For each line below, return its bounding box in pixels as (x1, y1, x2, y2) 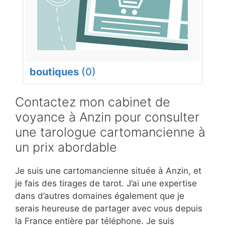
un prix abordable (15, 140, 117, 155)
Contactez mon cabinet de (15, 94, 170, 109)
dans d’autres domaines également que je (15, 191, 184, 201)
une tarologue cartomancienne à (15, 125, 205, 140)
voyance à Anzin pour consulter (15, 109, 199, 125)
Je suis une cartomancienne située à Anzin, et (15, 166, 201, 176)
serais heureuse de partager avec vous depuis (15, 203, 202, 213)
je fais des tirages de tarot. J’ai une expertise (15, 178, 197, 188)
